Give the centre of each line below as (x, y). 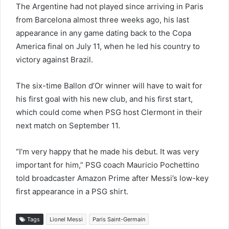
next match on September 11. (68, 125)
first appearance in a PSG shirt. (72, 191)
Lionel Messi (66, 219)
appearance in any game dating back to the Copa (104, 33)
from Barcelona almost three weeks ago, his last (102, 19)
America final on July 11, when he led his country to (108, 46)
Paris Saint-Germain (119, 219)
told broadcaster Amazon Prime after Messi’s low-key (112, 178)
